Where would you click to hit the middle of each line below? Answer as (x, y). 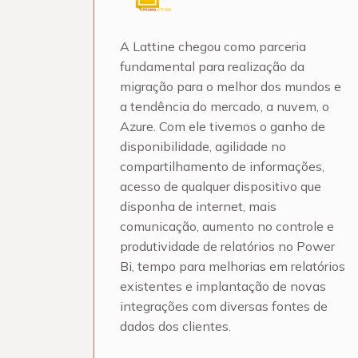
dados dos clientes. (175, 326)
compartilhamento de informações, (222, 166)
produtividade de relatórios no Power (227, 246)
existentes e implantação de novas (223, 286)
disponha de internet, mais (198, 206)
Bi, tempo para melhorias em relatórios (233, 266)
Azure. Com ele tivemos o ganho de (223, 126)
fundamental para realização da (212, 66)
